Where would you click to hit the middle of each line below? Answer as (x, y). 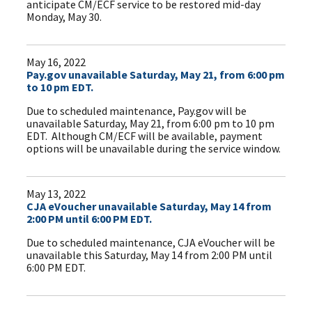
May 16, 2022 (56, 62)
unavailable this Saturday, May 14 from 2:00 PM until (150, 255)
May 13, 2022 (56, 194)
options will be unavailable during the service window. (154, 149)
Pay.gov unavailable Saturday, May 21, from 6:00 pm (156, 75)
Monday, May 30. (65, 17)
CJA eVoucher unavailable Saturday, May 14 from (149, 206)
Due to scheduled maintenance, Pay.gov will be (137, 111)
